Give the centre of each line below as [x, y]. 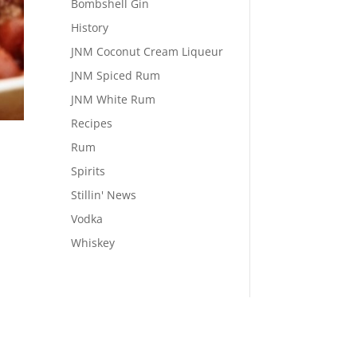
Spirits [88, 171]
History [90, 27]
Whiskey [93, 242]
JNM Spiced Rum [116, 75]
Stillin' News [104, 194]
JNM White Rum [114, 99]
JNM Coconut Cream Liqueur [147, 51]
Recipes [92, 123]
